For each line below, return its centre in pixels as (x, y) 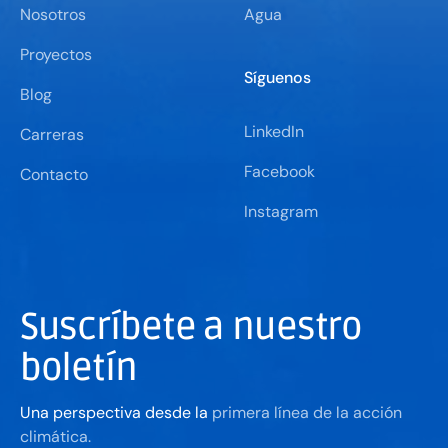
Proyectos (55, 55)
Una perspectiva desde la (115, 412)
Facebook (279, 172)
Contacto (53, 175)
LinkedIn (273, 132)
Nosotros (52, 15)
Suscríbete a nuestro (191, 327)
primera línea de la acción (306, 412)
